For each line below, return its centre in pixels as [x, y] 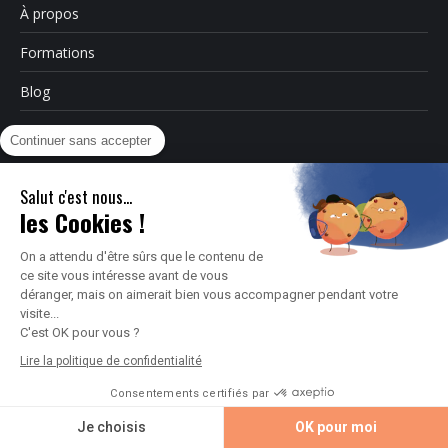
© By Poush [224, 235]
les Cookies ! [82, 221]
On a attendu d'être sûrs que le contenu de [141, 256]
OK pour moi [336, 427]
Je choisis [112, 427]
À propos [49, 13]
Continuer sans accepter [80, 140]
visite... [39, 313]
